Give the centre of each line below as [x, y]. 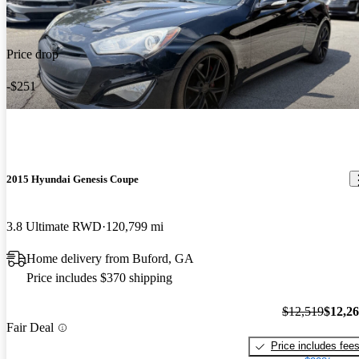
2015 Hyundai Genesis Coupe [73, 179]
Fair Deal [30, 328]
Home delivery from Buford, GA [110, 258]
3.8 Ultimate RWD [54, 226]
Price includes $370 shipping [99, 277]
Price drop [32, 54]
